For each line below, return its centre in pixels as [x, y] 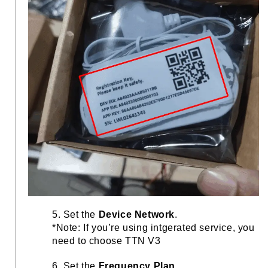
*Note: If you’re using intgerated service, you [153, 227]
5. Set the [75, 214]
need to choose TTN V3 [106, 240]
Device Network [137, 214]
